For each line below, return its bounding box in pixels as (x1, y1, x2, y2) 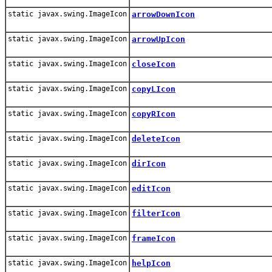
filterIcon (132, 208, 180, 218)
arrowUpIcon (132, 34, 185, 44)
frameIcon (132, 233, 175, 243)
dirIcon (132, 158, 166, 168)
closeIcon (132, 59, 175, 69)
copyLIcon (132, 84, 175, 93)
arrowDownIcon (132, 9, 195, 19)
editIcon (132, 183, 171, 193)
